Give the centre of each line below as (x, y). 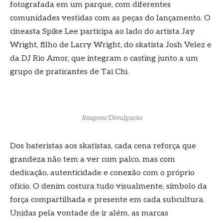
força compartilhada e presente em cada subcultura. (107, 200)
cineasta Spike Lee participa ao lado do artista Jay (102, 31)
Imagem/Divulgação (111, 118)
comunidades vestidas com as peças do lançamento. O (110, 18)
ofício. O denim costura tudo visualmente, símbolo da (109, 186)
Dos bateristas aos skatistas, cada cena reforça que (103, 146)
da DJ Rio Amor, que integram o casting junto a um (104, 58)
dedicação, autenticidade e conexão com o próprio (102, 173)
